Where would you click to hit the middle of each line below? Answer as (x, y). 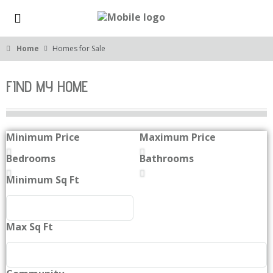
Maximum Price (178, 137)
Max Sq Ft (30, 227)
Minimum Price (43, 137)
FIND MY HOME (47, 87)
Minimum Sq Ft (43, 180)
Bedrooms (31, 158)
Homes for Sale (79, 48)
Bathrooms (167, 158)
